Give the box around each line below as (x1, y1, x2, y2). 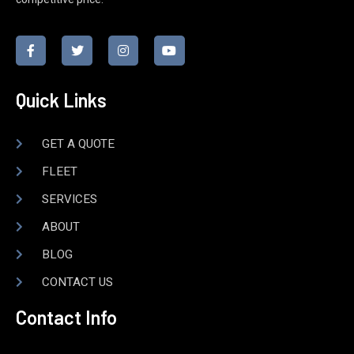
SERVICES (41, 190, 97, 209)
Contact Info (16, 306, 117, 330)
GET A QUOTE (41, 135, 115, 153)
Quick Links (16, 88, 107, 112)
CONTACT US (41, 273, 113, 292)
